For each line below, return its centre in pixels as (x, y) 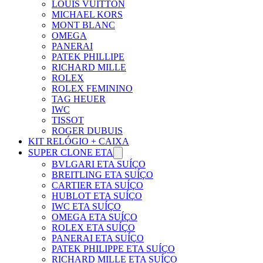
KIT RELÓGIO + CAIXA (79, 141)
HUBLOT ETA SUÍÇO (97, 195)
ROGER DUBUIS (87, 130)
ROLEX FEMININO (92, 88)
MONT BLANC (83, 25)
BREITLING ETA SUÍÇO (102, 174)
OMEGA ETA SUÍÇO (95, 217)
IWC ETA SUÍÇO (86, 206)
